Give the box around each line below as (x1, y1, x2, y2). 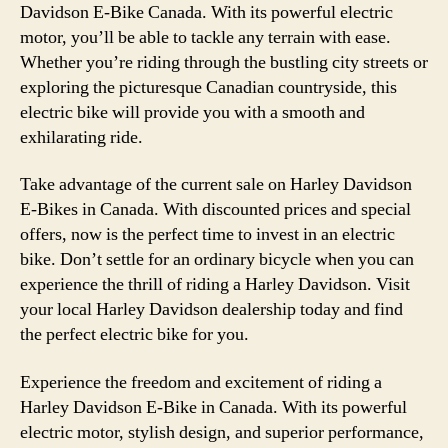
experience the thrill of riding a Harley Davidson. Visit (20, 273, 410, 296)
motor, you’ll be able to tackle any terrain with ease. (20, 25, 391, 49)
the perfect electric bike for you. (20, 323, 249, 346)
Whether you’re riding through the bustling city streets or (20, 50, 428, 74)
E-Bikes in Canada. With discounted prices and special (20, 198, 411, 221)
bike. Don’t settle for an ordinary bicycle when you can (20, 248, 414, 271)
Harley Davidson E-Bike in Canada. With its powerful (20, 395, 407, 419)
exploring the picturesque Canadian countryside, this (20, 75, 397, 99)
